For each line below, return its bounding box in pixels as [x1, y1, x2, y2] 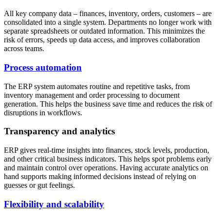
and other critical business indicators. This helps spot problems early [4, 155, 212, 163]
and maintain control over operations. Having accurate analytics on [4, 163, 208, 172]
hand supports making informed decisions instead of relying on [4, 172, 196, 181]
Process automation [4, 62, 82, 73]
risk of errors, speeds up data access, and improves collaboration [4, 36, 200, 44]
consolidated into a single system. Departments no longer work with [4, 18, 212, 27]
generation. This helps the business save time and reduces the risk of [4, 99, 212, 108]
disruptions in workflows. [4, 108, 82, 117]
